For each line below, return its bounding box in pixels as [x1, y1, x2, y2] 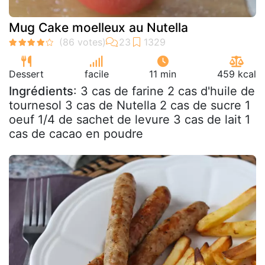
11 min [149, 67, 177, 80]
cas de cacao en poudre [9, 126, 143, 141]
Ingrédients [9, 83, 73, 98]
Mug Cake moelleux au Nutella [9, 20, 188, 35]
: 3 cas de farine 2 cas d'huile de [73, 83, 255, 98]
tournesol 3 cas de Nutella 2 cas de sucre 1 [9, 98, 250, 112]
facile [84, 67, 109, 80]
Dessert [9, 67, 44, 80]
